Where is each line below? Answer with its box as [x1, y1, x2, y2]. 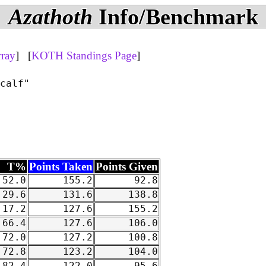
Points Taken [29, 160, 93, 173]
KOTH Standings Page [31, 49, 137, 62]
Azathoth [8, 4, 93, 29]
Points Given [96, 160, 158, 173]
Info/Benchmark [92, 4, 258, 29]
